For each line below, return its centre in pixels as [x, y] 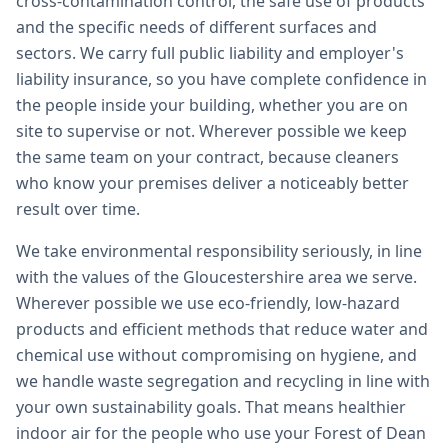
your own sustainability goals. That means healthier [211, 407]
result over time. [78, 209]
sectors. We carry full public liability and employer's [210, 53]
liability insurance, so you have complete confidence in [221, 79]
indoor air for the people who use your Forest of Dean [221, 433]
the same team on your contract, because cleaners [207, 157]
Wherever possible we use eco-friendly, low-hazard [208, 303]
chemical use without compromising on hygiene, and [216, 355]
